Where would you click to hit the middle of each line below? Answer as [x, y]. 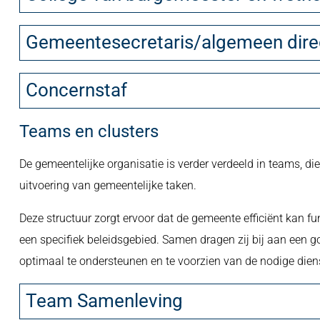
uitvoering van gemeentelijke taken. [109, 185]
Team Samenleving [104, 300]
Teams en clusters [89, 131]
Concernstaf [76, 90]
